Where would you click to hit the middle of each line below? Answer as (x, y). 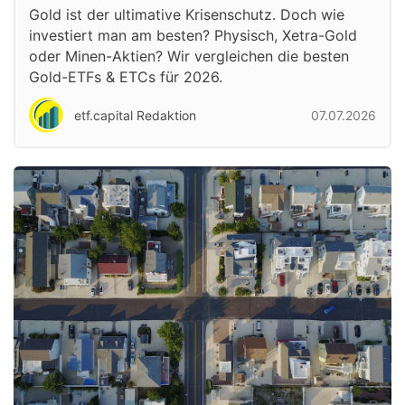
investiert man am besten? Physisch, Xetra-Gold (193, 36)
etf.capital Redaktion (135, 115)
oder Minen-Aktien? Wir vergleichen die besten (189, 57)
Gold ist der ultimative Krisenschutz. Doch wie (187, 15)
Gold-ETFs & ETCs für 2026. (126, 77)
